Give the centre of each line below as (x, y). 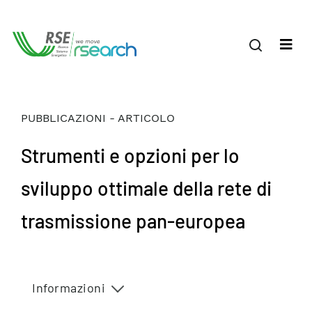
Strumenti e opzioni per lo (130, 155)
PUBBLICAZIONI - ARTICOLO (98, 118)
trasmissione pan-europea (133, 221)
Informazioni (69, 288)
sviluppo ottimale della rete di (146, 188)
